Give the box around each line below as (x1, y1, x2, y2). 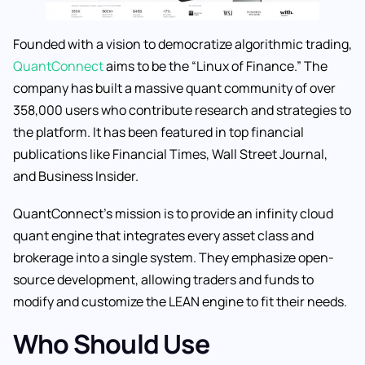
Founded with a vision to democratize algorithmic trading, (13, 34, 352, 53)
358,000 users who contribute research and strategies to (13, 100, 351, 119)
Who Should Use (13, 326, 209, 363)
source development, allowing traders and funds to (13, 270, 314, 289)
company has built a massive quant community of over (13, 78, 336, 97)
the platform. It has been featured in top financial (13, 122, 304, 141)
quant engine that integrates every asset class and (13, 226, 314, 245)
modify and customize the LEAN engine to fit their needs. (13, 292, 347, 311)
